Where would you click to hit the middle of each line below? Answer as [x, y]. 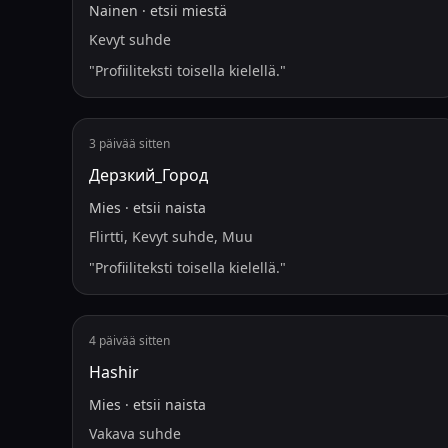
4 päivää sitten [129, 340]
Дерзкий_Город [148, 175]
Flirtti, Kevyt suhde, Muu [171, 236]
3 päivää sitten [129, 143]
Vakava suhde [135, 433]
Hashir [114, 372]
